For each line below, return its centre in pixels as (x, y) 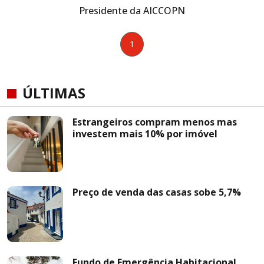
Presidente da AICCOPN (132, 11)
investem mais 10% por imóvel (145, 134)
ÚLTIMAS (54, 93)
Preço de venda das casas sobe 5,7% (157, 192)
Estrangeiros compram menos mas (155, 122)
